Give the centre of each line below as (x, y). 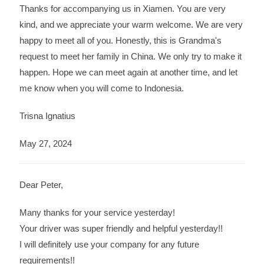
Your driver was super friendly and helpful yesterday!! (121, 229)
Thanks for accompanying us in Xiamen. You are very (122, 8)
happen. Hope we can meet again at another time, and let (128, 72)
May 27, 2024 (45, 143)
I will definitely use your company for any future (109, 245)
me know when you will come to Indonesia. (101, 88)
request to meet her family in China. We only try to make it (130, 56)
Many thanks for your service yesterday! (97, 213)
